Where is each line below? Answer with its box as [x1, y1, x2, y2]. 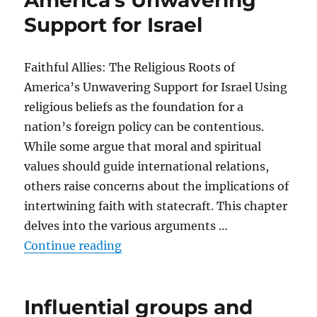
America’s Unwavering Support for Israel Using [24, 80, 288, 94]
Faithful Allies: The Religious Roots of [24, 60, 236, 74]
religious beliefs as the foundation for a [24, 100, 244, 114]
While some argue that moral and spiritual [24, 139, 262, 154]
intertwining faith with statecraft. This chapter [24, 199, 288, 213]
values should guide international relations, [24, 159, 270, 173]
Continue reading [24, 238, 122, 253]
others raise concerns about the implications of [24, 179, 289, 193]
